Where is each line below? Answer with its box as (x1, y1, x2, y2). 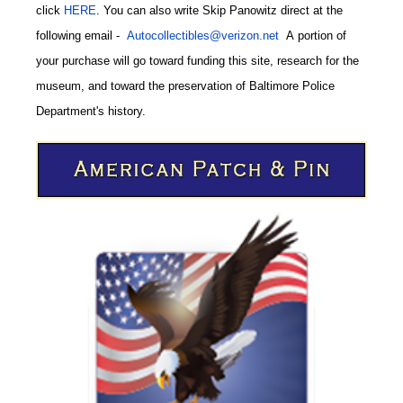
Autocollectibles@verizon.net (127, 28, 282, 42)
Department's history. (36, 103, 149, 118)
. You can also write (96, 3, 202, 17)
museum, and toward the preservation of (36, 78, 249, 93)
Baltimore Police (249, 78, 335, 93)
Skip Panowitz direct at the (202, 3, 343, 17)
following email (36, 28, 112, 42)
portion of (298, 28, 346, 42)
